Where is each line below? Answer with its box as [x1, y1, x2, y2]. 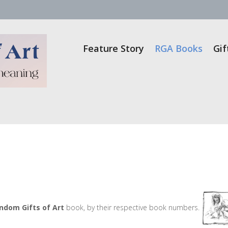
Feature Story [82, 42, 144, 54]
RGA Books [154, 42, 203, 54]
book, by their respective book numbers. [64, 203, 202, 213]
